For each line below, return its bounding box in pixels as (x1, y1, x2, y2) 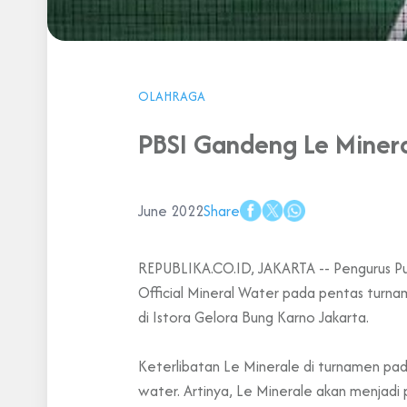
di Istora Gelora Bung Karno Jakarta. (138, 305, 369, 328)
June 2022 (138, 199, 203, 222)
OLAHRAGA (138, 85, 205, 105)
